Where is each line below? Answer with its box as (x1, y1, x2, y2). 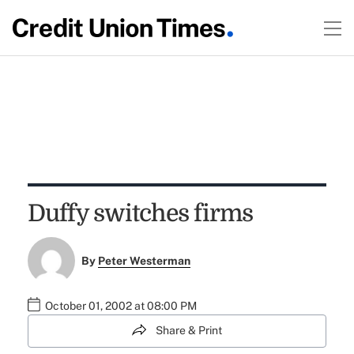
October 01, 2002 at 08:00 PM (44, 299, 197, 313)
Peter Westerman (98, 254, 191, 268)
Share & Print (156, 324, 222, 337)
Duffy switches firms (27, 200, 254, 227)
